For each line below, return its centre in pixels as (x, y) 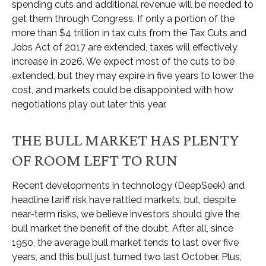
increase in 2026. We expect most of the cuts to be (123, 61)
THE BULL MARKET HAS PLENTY (125, 139)
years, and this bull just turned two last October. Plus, (127, 256)
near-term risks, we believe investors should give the (126, 214)
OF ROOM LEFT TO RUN (95, 159)
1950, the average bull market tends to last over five (125, 242)
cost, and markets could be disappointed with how (123, 90)
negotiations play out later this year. (89, 104)
